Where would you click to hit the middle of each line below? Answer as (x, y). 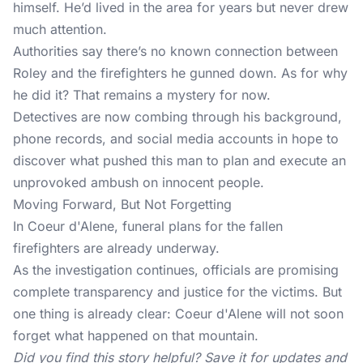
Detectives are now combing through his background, (177, 117)
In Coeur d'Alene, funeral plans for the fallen (148, 226)
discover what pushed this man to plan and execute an (179, 160)
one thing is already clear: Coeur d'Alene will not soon (178, 314)
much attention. (60, 29)
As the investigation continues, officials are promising (176, 270)
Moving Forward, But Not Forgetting (122, 204)
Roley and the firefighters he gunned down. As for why (180, 73)
